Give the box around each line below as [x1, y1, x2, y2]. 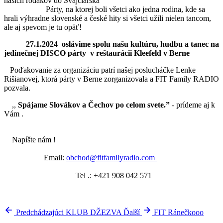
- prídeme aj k [170, 100, 215, 109]
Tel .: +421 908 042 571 [4, 171, 152, 180]
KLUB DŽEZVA [66, 208, 121, 217]
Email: [4, 153, 66, 162]
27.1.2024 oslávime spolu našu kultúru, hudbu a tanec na [24, 39, 219, 48]
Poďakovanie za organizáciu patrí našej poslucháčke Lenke [4, 65, 196, 74]
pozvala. [4, 83, 34, 92]
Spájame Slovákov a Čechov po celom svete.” [18, 100, 170, 109]
